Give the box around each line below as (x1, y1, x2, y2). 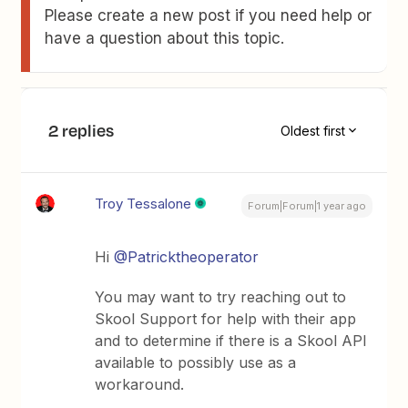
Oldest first (280, 122, 345, 138)
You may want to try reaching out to (95, 288, 347, 306)
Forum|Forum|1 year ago (247, 199, 366, 212)
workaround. (95, 375, 185, 393)
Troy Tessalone (95, 195, 192, 212)
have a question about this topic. (45, 29, 285, 47)
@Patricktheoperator (114, 248, 260, 266)
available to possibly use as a (95, 353, 297, 372)
